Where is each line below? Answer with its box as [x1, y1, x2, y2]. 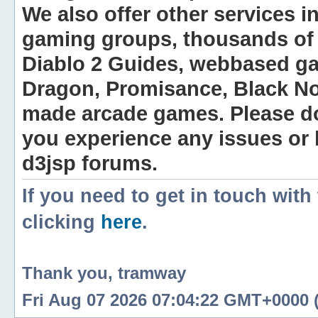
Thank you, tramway [22, 263, 186, 283]
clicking [22, 212, 101, 233]
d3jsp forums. [22, 151, 158, 175]
